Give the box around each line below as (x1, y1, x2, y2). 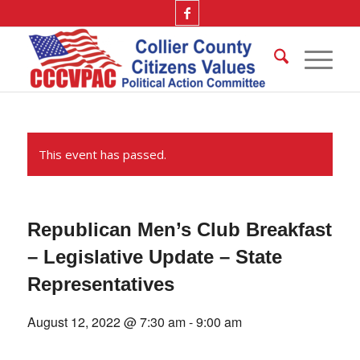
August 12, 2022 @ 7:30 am (27, 313, 186, 331)
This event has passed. (38, 146, 166, 162)
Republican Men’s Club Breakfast (27, 219, 332, 240)
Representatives (27, 273, 174, 295)
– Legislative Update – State (27, 246, 282, 268)
